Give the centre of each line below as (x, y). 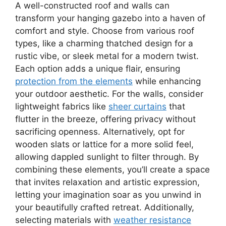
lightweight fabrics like (62, 106)
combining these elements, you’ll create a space (112, 169)
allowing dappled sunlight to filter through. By (107, 157)
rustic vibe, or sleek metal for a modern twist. (107, 56)
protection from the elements (74, 81)
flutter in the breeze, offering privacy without (105, 119)
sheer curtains (137, 106)
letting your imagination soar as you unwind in (108, 194)
